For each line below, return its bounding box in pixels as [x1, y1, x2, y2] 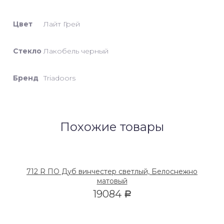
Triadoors [43, 73, 75, 82]
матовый [96, 176, 127, 185]
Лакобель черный [43, 46, 108, 55]
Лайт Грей [43, 19, 80, 28]
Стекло [13, 46, 41, 55]
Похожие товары [60, 119, 164, 134]
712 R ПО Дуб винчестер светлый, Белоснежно [26, 166, 197, 176]
